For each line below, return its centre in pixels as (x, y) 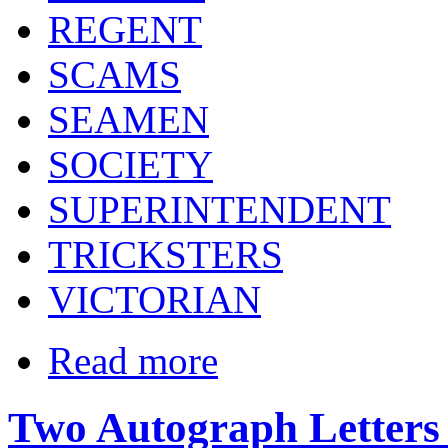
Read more (133, 361)
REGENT (125, 30)
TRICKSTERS (165, 255)
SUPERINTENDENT (219, 210)
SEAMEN (128, 120)
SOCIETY (130, 165)
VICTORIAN (154, 300)
